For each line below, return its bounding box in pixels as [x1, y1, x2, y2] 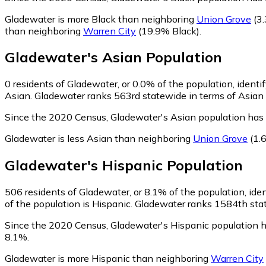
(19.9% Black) [136, 24, 199, 37]
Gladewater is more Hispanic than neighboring [5, 252, 211, 265]
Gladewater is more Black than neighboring [5, 12, 197, 25]
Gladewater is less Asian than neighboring [5, 132, 193, 145]
